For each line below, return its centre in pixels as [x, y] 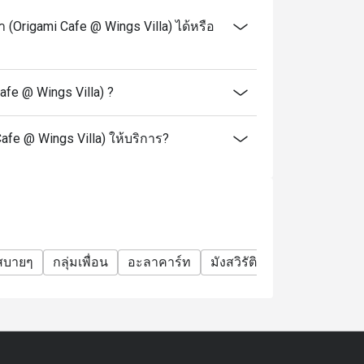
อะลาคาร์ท [159, 262]
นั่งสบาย [299, 262]
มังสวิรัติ [234, 262]
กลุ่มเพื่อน [80, 262]
